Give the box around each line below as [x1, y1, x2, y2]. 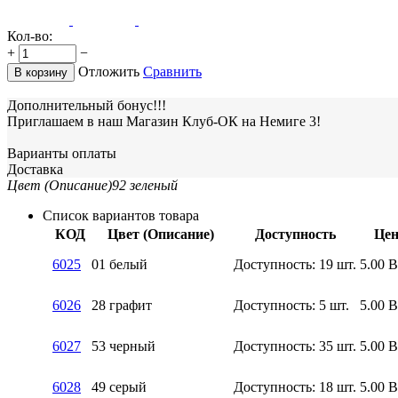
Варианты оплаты [7, 145, 116, 161]
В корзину [14, 65, 68, 79]
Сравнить [143, 63, 202, 79]
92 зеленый [112, 177, 178, 193]
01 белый [92, 256, 147, 272]
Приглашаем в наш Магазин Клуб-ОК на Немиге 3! [7, 113, 321, 129]
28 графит [92, 297, 152, 313]
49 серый [92, 378, 147, 394]
